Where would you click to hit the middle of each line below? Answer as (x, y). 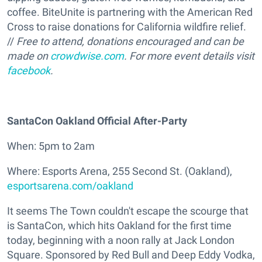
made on (29, 56)
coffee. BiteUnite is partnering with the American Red (130, 12)
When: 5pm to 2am (51, 146)
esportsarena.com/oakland (70, 186)
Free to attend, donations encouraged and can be (130, 42)
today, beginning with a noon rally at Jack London (121, 240)
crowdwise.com (87, 56)
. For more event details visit (189, 56)
